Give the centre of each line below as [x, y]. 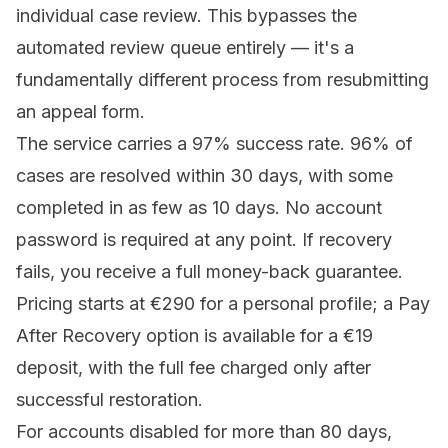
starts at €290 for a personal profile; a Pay [251, 304]
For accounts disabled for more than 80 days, [204, 432]
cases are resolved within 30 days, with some [204, 176]
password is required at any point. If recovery [204, 240]
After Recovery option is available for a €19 [194, 336]
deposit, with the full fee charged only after [193, 368]
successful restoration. [109, 400]
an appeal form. [80, 112]
